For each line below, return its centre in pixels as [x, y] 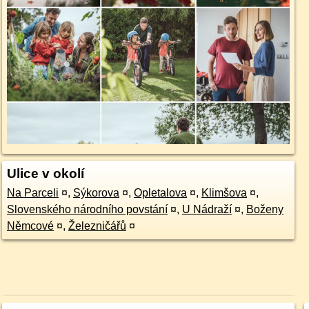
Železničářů [97, 226]
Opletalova [160, 193]
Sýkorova [96, 193]
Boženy [265, 210]
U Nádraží [207, 210]
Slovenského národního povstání [87, 210]
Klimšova [224, 193]
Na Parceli [32, 193]
